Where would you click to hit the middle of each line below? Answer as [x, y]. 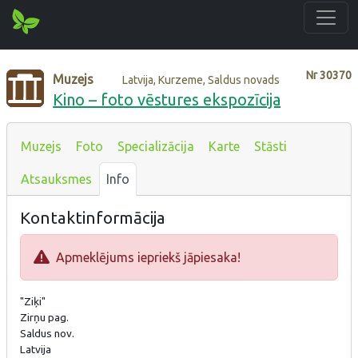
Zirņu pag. [44, 317]
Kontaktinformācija [93, 217]
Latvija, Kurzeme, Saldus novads [201, 80]
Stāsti [270, 146]
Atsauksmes [56, 179]
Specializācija [156, 146]
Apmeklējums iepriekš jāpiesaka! [145, 257]
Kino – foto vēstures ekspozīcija [167, 99]
